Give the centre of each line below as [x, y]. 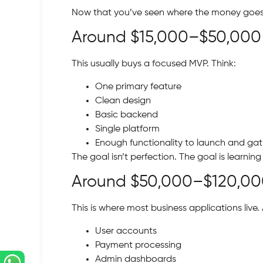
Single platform [127, 129]
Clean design [123, 101]
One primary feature [138, 87]
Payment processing [138, 245]
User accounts [126, 231]
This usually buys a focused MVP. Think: [154, 64]
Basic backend [127, 115]
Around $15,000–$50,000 [166, 38]
